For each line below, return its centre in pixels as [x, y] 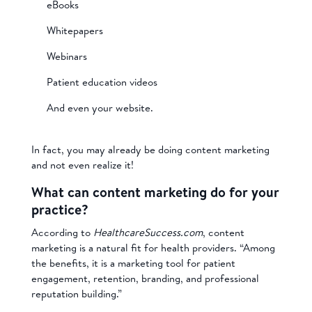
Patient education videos [102, 81]
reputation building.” [76, 293]
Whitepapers [75, 30]
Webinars [67, 56]
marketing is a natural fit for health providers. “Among [153, 247]
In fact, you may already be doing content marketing [150, 149]
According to [62, 232]
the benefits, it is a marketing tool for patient [133, 263]
